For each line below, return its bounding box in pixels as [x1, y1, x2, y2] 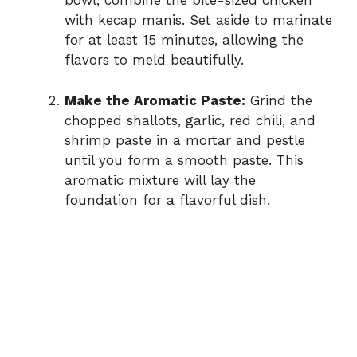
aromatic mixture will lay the [65, 171, 256, 188]
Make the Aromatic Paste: [65, 92, 245, 108]
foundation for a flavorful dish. [65, 191, 270, 208]
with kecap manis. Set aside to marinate [65, 12, 332, 29]
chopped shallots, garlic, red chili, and [65, 112, 316, 128]
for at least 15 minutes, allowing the [65, 32, 304, 49]
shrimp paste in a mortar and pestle [65, 131, 305, 148]
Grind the [245, 92, 312, 108]
